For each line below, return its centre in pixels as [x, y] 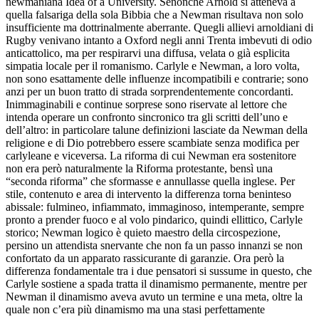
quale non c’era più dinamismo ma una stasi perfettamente [135, 309]
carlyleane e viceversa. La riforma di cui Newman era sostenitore [151, 155]
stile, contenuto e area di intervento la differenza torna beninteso [148, 194]
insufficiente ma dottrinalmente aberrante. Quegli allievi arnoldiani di [159, 27]
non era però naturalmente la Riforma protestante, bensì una [139, 168]
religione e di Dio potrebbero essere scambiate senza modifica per [152, 142]
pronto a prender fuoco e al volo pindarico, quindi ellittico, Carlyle [154, 219]
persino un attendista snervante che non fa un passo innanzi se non [154, 245]
